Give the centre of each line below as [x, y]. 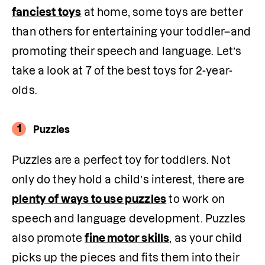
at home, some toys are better [162, 12]
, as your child [206, 238]
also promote [49, 238]
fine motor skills [127, 238]
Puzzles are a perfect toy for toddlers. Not [121, 160]
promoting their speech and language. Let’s [127, 51]
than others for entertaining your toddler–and [132, 31]
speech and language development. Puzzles [129, 218]
